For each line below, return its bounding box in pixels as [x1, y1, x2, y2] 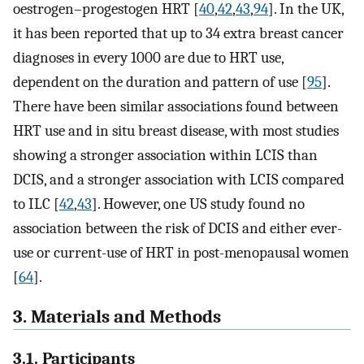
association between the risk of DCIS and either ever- [13, 219, 342, 238]
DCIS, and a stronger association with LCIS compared [13, 171, 344, 189]
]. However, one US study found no [92, 195, 305, 214]
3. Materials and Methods [13, 306, 221, 327]
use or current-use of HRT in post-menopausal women [13, 244, 349, 262]
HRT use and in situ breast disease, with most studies [13, 122, 339, 141]
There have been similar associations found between [13, 97, 339, 116]
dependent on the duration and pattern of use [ [13, 73, 307, 92]
